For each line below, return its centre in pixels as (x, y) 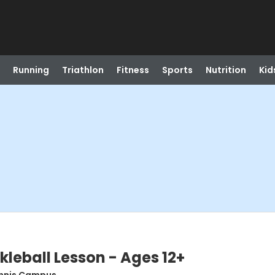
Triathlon (83, 70)
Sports (177, 70)
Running (31, 70)
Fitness (133, 70)
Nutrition (226, 70)
